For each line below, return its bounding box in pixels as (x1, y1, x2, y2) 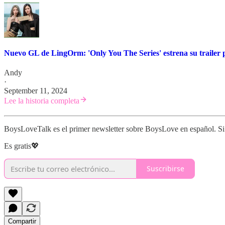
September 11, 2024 (4, 86, 67, 95)
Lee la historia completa (4, 96, 79, 105)
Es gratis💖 (4, 141, 39, 150)
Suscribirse (147, 164, 184, 174)
